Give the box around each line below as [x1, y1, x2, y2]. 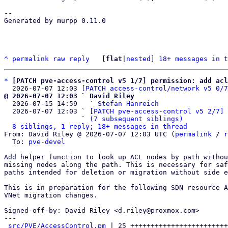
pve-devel [28, 138, 65, 146]
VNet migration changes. [4, 191, 98, 199]
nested [126, 55, 151, 63]
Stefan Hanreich [98, 100, 159, 107]
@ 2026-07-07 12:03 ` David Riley [4, 92, 134, 100]
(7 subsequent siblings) [90, 115, 183, 123]
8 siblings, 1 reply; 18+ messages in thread [12, 123, 187, 130]
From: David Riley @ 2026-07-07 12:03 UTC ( [4, 130, 175, 138]
